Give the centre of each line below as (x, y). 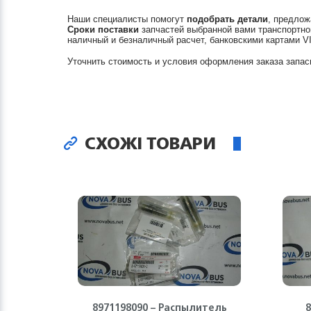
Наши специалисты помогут (127, 19)
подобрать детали (227, 19)
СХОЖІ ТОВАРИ (148, 143)
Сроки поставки (103, 30)
